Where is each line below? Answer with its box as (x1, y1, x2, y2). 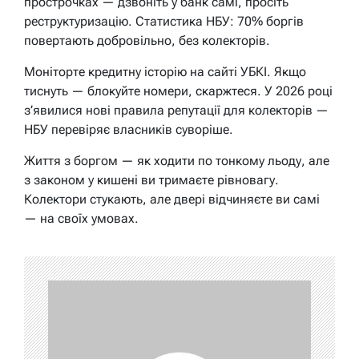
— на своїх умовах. (24, 211, 139, 227)
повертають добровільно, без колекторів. (24, 33, 270, 49)
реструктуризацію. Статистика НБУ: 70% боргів (24, 14, 304, 30)
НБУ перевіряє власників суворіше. (24, 122, 233, 138)
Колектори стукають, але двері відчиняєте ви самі (24, 192, 320, 208)
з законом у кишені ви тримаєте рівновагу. (24, 172, 279, 188)
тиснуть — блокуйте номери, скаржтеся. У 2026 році (24, 83, 333, 99)
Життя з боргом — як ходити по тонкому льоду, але (24, 153, 329, 169)
